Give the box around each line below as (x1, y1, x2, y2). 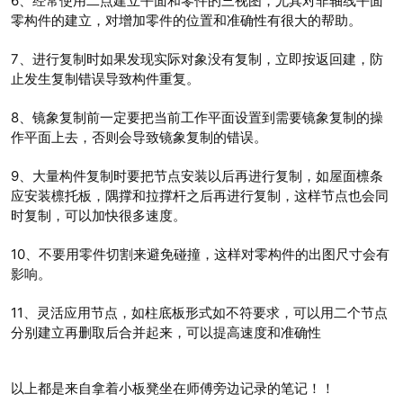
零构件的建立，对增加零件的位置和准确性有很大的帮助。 (11, 12, 362, 30)
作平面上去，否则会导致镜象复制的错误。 (11, 129, 267, 147)
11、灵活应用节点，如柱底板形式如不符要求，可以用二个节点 (11, 304, 388, 322)
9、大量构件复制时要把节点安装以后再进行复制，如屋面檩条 (11, 167, 383, 185)
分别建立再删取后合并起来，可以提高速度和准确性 (11, 324, 321, 342)
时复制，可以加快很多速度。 (11, 207, 186, 225)
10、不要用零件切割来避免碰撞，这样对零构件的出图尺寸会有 (11, 246, 390, 264)
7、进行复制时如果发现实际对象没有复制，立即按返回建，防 (11, 50, 383, 68)
